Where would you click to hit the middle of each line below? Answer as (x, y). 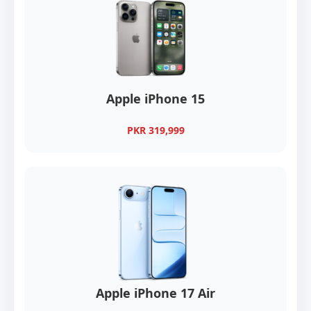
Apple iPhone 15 (155, 99)
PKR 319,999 (155, 131)
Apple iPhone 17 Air (155, 293)
